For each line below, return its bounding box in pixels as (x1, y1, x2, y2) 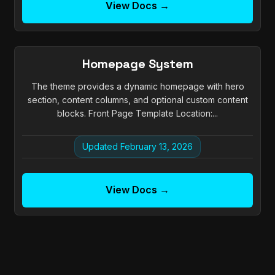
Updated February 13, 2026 (82, 141, 193, 152)
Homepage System (82, 56, 193, 72)
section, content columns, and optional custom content (27, 95, 248, 106)
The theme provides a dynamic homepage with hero (31, 81, 244, 92)
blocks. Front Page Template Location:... (57, 108, 218, 119)
